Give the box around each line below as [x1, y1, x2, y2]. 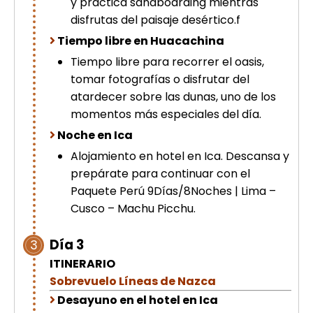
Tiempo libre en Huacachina [57, 33, 224, 49]
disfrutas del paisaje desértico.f [71, 12, 240, 28]
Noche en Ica [57, 127, 133, 143]
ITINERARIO [50, 256, 115, 272]
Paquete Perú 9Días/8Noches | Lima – [71, 183, 276, 199]
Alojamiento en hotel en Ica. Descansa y [71, 148, 289, 164]
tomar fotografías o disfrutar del [71, 71, 249, 87]
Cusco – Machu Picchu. [71, 201, 196, 217]
